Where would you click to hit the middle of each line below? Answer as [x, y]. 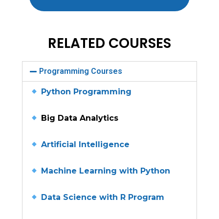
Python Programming [87, 92]
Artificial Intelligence [86, 145]
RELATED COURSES [109, 44]
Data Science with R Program [103, 197]
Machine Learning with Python [106, 171]
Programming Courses [81, 71]
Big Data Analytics [79, 118]
